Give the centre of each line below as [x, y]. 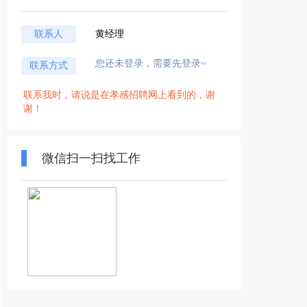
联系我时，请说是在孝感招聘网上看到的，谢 [119, 95]
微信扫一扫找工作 [91, 158]
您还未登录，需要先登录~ [151, 63]
